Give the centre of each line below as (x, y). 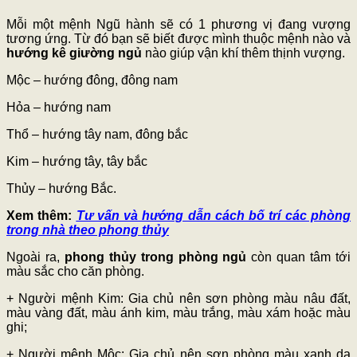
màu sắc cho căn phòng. (75, 272)
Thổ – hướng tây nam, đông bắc (97, 135)
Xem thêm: (41, 216)
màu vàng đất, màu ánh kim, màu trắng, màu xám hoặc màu (178, 313)
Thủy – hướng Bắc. (61, 189)
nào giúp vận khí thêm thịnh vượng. (245, 53)
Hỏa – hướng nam (59, 108)
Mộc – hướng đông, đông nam (92, 80)
